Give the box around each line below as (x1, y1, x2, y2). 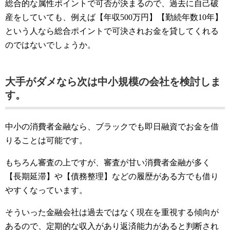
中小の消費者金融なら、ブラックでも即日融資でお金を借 (5, 122, 219, 131)
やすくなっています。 (5, 186, 87, 195)
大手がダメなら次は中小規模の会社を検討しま (5, 76, 221, 87)
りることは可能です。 (5, 136, 87, 145)
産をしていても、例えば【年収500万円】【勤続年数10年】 (5, 13, 223, 22)
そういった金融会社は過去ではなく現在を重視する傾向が (5, 208, 219, 217)
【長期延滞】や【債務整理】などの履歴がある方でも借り (5, 172, 219, 181)
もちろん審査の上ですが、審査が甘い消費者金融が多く (5, 158, 210, 167)
